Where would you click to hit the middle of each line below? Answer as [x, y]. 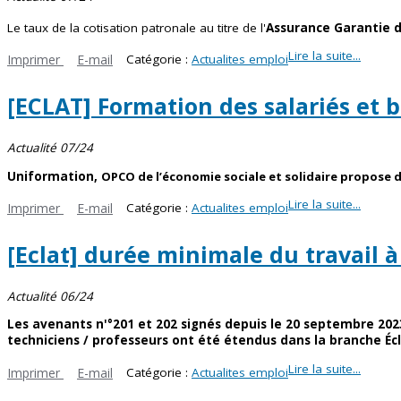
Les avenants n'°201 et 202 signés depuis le [146, 324]
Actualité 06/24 [50, 296]
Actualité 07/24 [50, 148]
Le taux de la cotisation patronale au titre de [132, 27]
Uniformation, [54, 176]
